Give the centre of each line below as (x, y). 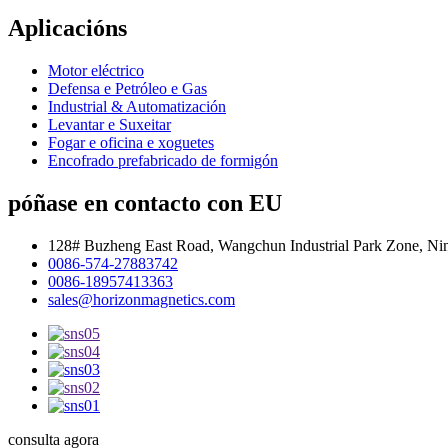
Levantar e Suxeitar (109, 124)
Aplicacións (67, 27)
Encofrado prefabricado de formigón (163, 160)
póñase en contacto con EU (145, 202)
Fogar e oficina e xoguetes (131, 142)
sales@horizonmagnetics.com (141, 299)
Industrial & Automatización (137, 106)
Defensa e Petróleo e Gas (127, 88)
